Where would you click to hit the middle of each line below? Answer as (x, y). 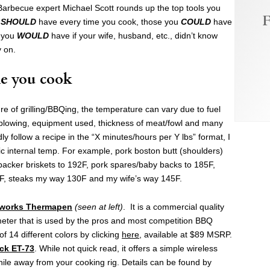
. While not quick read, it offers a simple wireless (126, 248)
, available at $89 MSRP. (186, 234)
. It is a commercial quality (174, 206)
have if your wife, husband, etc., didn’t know (133, 35)
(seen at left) (99, 206)
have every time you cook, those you (108, 21)
